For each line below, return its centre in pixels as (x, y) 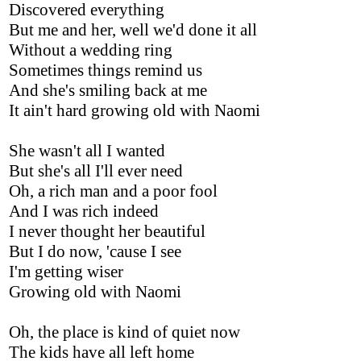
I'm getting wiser (66, 272)
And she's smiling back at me (108, 90)
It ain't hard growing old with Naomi (135, 110)
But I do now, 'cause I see (95, 251)
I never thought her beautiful (107, 231)
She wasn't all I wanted (87, 151)
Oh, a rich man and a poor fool (113, 191)
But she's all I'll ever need (96, 171)
